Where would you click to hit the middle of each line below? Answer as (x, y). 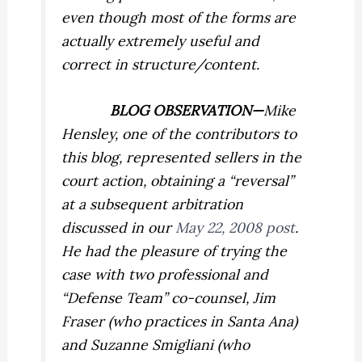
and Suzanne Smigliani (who (156, 344)
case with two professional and (165, 274)
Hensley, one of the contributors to (179, 133)
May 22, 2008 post (236, 227)
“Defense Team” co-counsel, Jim (169, 297)
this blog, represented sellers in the (182, 157)
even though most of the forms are (179, 17)
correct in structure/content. (161, 64)
